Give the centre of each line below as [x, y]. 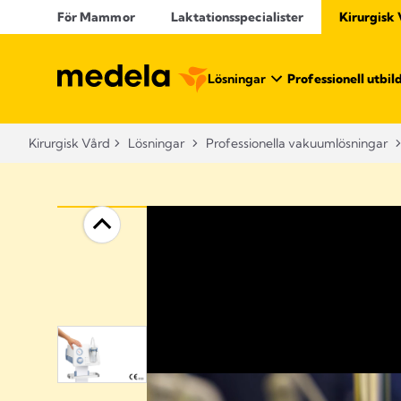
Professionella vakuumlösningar [297, 143]
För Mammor [96, 17]
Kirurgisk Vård [69, 143]
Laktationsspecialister [237, 17]
